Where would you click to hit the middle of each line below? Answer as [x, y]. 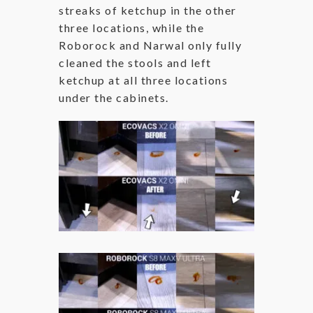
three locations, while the [131, 28]
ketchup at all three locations [143, 80]
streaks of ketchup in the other [148, 10]
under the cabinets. [115, 98]
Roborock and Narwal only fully [150, 45]
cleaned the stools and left [135, 63]
